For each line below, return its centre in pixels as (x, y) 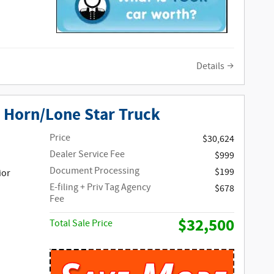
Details (210, 67)
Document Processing (95, 171)
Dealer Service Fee (87, 154)
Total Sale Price (81, 223)
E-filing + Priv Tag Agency (100, 187)
